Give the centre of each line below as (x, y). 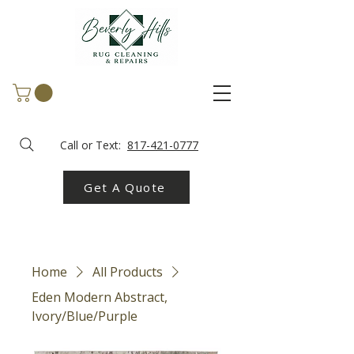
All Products (128, 271)
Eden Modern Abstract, (100, 297)
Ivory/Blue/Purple (85, 316)
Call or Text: (92, 145)
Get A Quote (125, 187)
